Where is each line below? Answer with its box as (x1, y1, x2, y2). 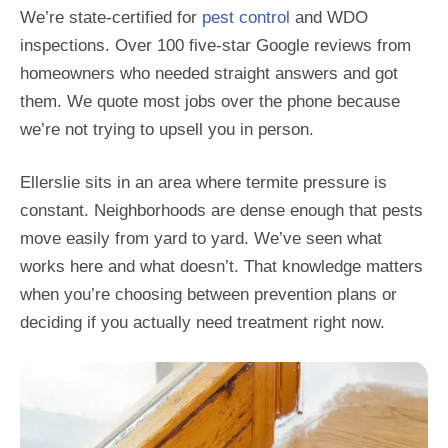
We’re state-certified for (20, 7, 202, 27)
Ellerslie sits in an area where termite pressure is (20, 172, 387, 192)
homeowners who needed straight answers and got (20, 63, 398, 83)
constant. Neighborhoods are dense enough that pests (20, 200, 423, 220)
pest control (202, 7, 290, 27)
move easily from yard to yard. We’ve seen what (20, 228, 382, 248)
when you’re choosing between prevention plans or (20, 284, 397, 304)
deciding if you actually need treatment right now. (20, 312, 385, 332)
